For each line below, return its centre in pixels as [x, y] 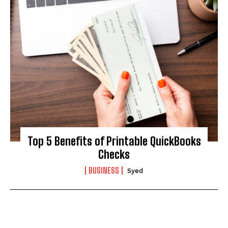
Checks [114, 154]
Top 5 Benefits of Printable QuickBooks [114, 141]
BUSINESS [104, 170]
